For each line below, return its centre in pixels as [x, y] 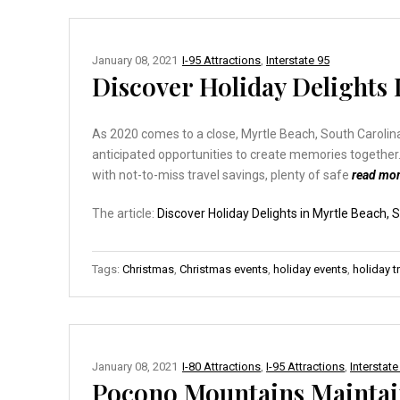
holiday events [310, 269]
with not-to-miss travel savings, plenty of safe [222, 175]
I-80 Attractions [221, 366]
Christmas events [224, 269]
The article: [125, 213]
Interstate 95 [298, 60]
